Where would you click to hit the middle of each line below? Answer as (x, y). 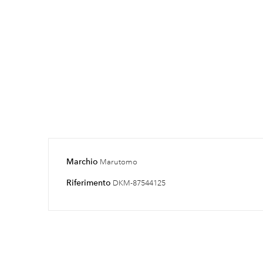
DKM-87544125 (139, 183)
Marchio (82, 161)
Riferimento (89, 182)
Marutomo (119, 162)
